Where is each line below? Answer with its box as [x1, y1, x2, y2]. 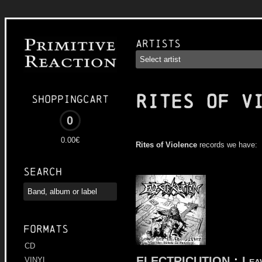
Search [23, 166, 62, 178]
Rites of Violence [136, 140, 197, 149]
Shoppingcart [32, 93, 109, 106]
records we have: [197, 140, 257, 149]
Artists [136, 37, 181, 50]
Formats [23, 223, 68, 236]
